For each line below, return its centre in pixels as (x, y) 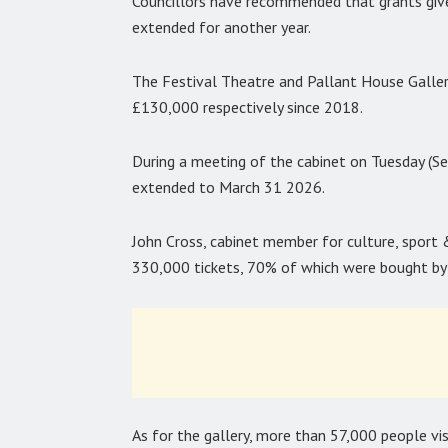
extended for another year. (221, 26)
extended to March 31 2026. (228, 186)
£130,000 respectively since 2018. (247, 106)
